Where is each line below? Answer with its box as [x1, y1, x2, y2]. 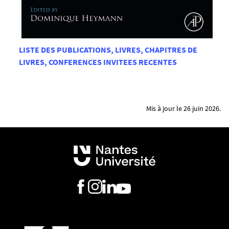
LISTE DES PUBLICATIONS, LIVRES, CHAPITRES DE [19, 44, 197, 55]
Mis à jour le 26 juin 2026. [146, 104, 221, 113]
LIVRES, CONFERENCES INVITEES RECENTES [19, 57, 177, 67]
